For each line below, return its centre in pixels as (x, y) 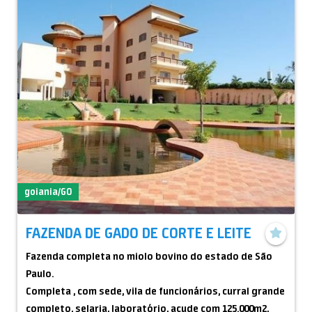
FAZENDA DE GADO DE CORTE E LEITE (139, 233)
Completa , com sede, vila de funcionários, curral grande (155, 291)
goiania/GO (48, 191)
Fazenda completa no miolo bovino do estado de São (149, 256)
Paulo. (40, 274)
